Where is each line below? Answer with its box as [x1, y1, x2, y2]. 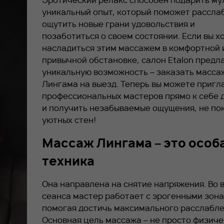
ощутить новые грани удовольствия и [42, 18, 195, 29]
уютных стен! [42, 114, 96, 125]
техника [42, 152, 94, 169]
